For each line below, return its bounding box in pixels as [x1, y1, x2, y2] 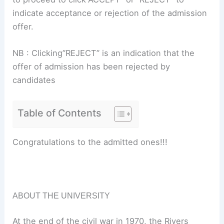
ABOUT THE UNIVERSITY [12, 190, 110, 200]
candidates [12, 75, 56, 85]
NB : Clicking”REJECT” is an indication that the [12, 48, 195, 58]
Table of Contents [17, 106, 102, 119]
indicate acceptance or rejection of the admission [12, 8, 207, 18]
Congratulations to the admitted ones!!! [12, 137, 168, 147]
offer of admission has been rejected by [12, 61, 170, 72]
